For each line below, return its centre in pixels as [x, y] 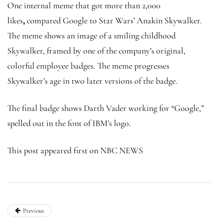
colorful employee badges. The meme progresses [88, 65]
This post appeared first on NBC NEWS [75, 150]
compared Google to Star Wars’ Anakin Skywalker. [114, 20]
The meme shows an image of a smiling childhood [91, 35]
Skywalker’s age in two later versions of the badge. [93, 81]
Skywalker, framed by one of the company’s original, [96, 50]
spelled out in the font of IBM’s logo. [69, 123]
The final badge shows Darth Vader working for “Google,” [106, 108]
